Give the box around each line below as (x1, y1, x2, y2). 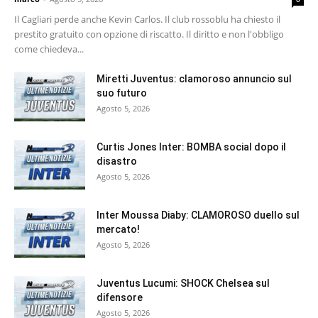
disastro (97, 155, 137, 168)
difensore (97, 292, 143, 304)
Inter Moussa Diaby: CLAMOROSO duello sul (97, 209, 300, 221)
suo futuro (97, 87, 147, 99)
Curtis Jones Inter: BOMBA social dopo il (97, 141, 286, 153)
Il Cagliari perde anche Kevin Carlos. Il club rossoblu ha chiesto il (14, 13, 280, 26)
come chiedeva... (14, 43, 84, 56)
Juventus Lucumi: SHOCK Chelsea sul (97, 278, 270, 290)
